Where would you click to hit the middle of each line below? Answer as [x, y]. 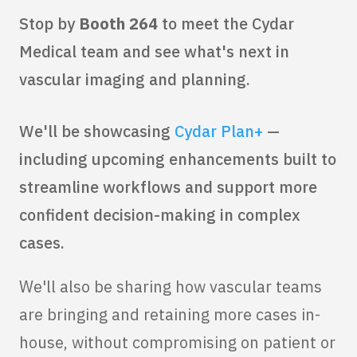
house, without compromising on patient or [177, 343]
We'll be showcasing [97, 131]
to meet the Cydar [226, 24]
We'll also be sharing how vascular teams [171, 287]
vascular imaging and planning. [135, 80]
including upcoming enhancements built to [178, 159]
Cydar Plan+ [219, 131]
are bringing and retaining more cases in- [170, 315]
